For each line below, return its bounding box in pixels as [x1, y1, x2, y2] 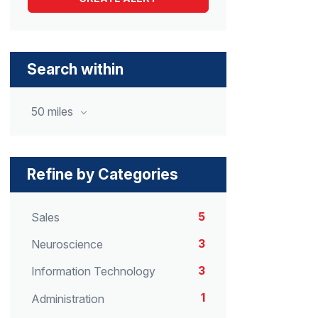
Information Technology [31, 264, 155, 279]
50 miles [31, 104, 76, 119]
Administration [31, 291, 104, 306]
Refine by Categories [27, 165, 178, 183]
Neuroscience [31, 237, 103, 252]
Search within [27, 60, 124, 78]
